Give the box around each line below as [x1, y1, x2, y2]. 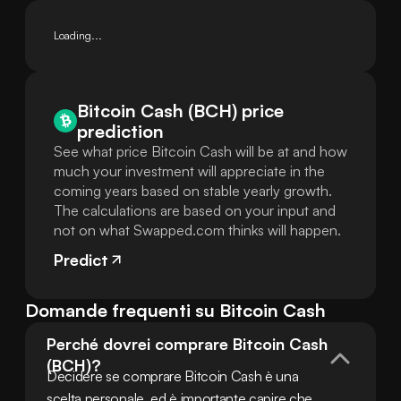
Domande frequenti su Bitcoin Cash [25, 299, 326, 321]
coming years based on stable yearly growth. [54, 182, 332, 200]
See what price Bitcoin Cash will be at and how [54, 142, 347, 160]
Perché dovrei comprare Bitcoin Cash [47, 334, 328, 354]
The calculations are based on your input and [54, 201, 336, 219]
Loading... [54, 29, 102, 42]
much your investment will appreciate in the [54, 162, 325, 180]
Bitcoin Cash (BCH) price [77, 99, 284, 122]
